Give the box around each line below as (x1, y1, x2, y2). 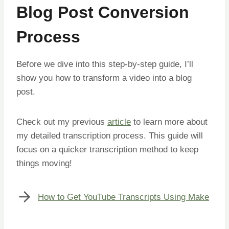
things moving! (16, 158, 72, 168)
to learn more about (131, 117, 208, 127)
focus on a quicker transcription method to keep (16, 145, 198, 154)
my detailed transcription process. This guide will (16, 131, 203, 141)
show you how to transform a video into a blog (16, 73, 192, 83)
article (107, 117, 131, 127)
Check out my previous (16, 117, 107, 127)
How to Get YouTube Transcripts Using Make (38, 192, 209, 202)
